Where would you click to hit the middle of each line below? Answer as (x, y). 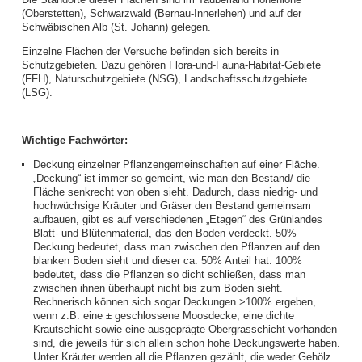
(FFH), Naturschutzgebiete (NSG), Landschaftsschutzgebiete (164, 78)
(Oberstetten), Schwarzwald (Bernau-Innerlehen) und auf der (161, 14)
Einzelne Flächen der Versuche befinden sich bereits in (150, 51)
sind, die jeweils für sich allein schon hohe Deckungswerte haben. (186, 343)
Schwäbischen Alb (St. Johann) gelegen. (116, 27)
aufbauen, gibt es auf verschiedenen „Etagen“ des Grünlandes (177, 220)
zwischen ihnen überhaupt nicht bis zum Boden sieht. (158, 288)
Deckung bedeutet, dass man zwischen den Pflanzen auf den (176, 247)
